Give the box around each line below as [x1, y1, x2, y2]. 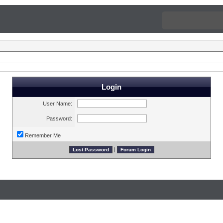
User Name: [43, 101, 72, 107]
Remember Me [25, 132, 61, 138]
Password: [46, 115, 72, 121]
